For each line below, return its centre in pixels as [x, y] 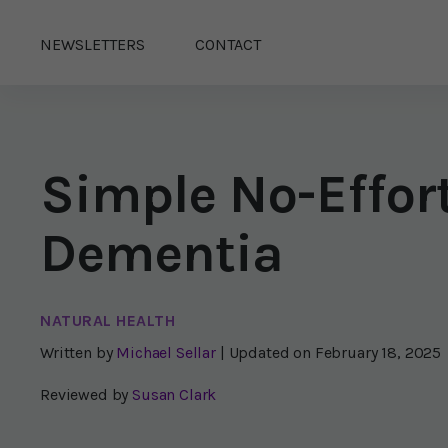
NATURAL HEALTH [107, 320]
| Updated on [267, 352]
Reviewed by [84, 394]
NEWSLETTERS [92, 44]
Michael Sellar [166, 352]
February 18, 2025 [378, 352]
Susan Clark [174, 394]
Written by [76, 352]
